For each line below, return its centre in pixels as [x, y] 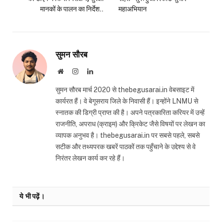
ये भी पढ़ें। [32, 196]
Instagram [92, 71]
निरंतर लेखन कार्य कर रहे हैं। [90, 158]
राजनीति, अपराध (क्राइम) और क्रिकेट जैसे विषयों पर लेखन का [130, 124]
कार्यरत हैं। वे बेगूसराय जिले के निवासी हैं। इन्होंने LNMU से [127, 101]
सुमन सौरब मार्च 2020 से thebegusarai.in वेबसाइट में [125, 89]
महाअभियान [133, 9]
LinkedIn [106, 71]
